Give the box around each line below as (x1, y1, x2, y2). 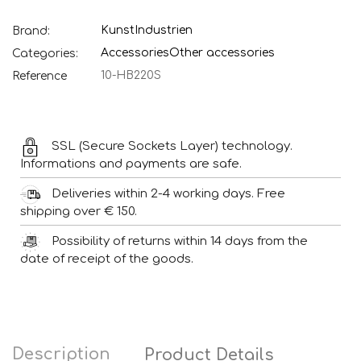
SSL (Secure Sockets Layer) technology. (52, 139, 293, 154)
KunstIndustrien (101, 24, 193, 37)
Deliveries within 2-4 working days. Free (52, 187, 285, 201)
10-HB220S (101, 69, 161, 82)
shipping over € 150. (20, 205, 137, 219)
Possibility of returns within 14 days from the (52, 234, 308, 249)
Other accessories (169, 47, 275, 60)
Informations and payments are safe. (20, 157, 242, 172)
